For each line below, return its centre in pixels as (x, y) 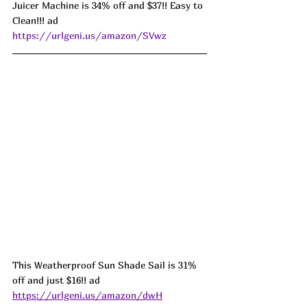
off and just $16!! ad (58, 280)
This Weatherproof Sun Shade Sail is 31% (106, 265)
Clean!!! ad (37, 21)
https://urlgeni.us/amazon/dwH (87, 295)
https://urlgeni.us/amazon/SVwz (89, 36)
